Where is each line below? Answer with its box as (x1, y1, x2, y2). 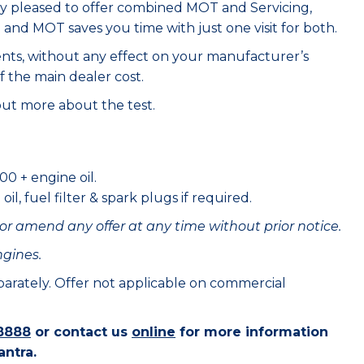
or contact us (31, 324, 132, 340)
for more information (175, 324, 328, 340)
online (132, 324, 175, 340)
